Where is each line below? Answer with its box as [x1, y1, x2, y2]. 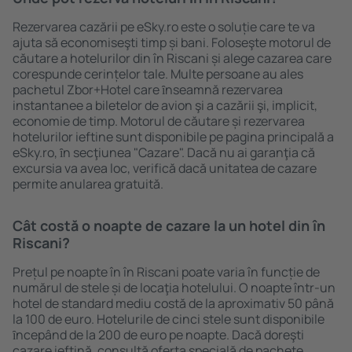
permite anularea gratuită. [13, 175, 163, 192]
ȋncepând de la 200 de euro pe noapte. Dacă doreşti [13, 326, 304, 343]
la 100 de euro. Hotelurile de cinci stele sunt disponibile [13, 310, 324, 328]
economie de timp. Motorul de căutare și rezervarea [13, 112, 305, 130]
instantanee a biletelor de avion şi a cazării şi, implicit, [13, 97, 317, 114]
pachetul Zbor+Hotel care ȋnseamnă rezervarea [13, 81, 283, 98]
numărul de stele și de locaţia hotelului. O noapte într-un [13, 279, 335, 296]
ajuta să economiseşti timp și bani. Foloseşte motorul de [13, 34, 331, 51]
